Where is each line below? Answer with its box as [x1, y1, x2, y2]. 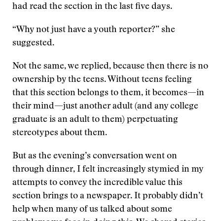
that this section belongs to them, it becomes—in [12, 89, 204, 98]
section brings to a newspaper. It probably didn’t [12, 192, 203, 201]
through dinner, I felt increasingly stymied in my [12, 165, 203, 174]
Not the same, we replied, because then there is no [12, 62, 208, 71]
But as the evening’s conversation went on [12, 152, 177, 161]
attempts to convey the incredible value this [12, 179, 183, 187]
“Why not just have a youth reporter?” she [12, 26, 175, 35]
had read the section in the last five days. [12, 2, 172, 11]
